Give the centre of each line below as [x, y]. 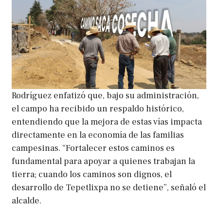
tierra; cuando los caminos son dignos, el [92, 175]
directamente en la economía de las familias [98, 135]
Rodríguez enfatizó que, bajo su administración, [105, 96]
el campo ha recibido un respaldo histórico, [98, 109]
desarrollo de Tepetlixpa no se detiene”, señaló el [109, 188]
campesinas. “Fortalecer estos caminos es [93, 148]
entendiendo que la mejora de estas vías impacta [107, 122]
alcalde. [27, 201]
